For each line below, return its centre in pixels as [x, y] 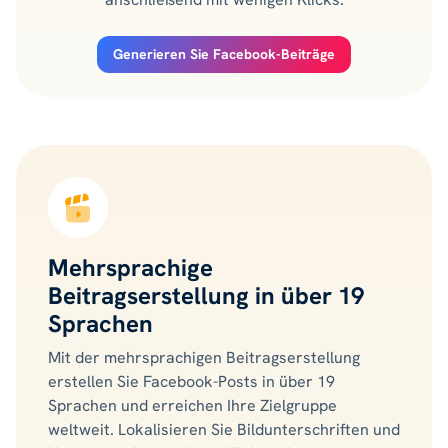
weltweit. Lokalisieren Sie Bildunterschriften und [224, 430]
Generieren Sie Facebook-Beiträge [224, 54]
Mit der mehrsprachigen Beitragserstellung [204, 358]
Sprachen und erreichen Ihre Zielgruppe [192, 406]
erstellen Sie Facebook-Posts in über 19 [191, 382]
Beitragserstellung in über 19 [206, 296]
